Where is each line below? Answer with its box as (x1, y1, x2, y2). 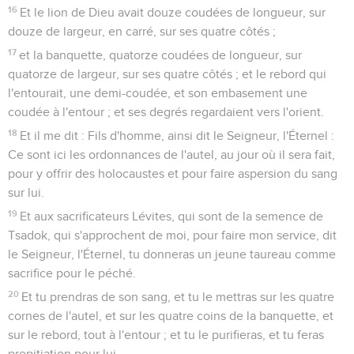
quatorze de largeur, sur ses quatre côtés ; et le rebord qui (8, 67, 326, 81)
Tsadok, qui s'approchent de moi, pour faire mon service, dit (8, 228, 337, 242)
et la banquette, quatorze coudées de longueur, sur (19, 48, 303, 62)
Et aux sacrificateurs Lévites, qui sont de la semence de (20, 209, 324, 223)
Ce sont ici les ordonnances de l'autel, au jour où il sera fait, (8, 148, 335, 161)
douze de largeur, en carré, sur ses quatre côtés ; (8, 24, 276, 38)
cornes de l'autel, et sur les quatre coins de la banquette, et (8, 309, 333, 322)
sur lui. (8, 186, 44, 199)
